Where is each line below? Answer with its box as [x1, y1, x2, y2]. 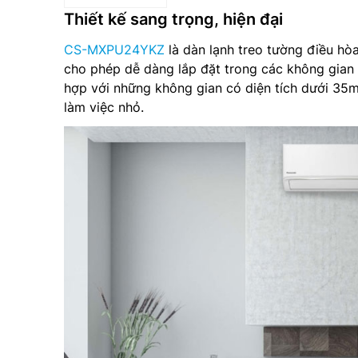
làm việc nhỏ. [64, 98, 144, 115]
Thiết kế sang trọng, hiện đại [64, 9, 283, 29]
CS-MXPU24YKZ [64, 41, 165, 58]
